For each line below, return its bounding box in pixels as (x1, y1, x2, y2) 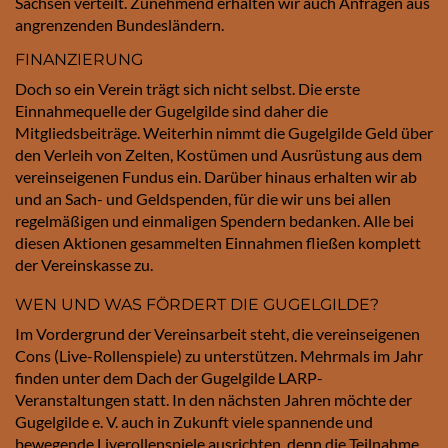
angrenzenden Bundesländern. (15, 14, 224, 34)
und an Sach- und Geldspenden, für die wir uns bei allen (15, 188, 391, 208)
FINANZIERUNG (15, 49, 143, 69)
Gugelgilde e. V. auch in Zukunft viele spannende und (15, 411, 373, 431)
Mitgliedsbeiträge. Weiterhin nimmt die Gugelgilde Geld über (15, 122, 433, 142)
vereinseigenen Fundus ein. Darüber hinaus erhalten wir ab (15, 166, 417, 186)
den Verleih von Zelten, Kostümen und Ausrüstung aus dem (15, 144, 422, 164)
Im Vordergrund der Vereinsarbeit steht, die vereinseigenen (15, 323, 420, 343)
